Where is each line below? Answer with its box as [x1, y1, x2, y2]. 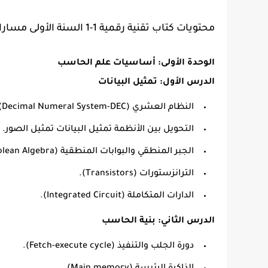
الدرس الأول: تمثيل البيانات [98, 78, 215, 87]
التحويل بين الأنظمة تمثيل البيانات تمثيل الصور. [2, 125, 194, 135]
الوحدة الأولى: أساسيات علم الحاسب [57, 59, 215, 68]
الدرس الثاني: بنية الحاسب [102, 217, 215, 226]
